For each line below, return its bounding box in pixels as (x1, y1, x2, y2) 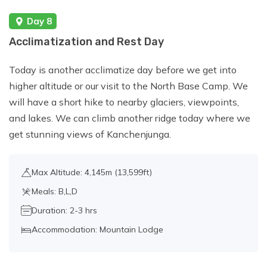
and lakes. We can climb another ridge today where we (9, 112, 250, 125)
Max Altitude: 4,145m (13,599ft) (32, 167, 152, 178)
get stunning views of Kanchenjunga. (9, 128, 171, 141)
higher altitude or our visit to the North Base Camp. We (9, 80, 248, 92)
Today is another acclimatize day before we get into (9, 64, 237, 76)
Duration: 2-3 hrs (32, 205, 97, 216)
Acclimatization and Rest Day (9, 35, 164, 49)
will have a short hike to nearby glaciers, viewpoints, (9, 96, 239, 108)
